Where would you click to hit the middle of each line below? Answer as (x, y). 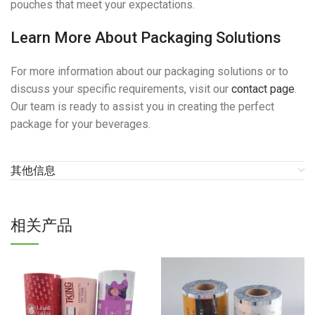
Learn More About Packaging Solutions (146, 38)
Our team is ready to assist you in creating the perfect (142, 107)
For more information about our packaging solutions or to (149, 72)
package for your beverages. (81, 124)
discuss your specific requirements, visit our (121, 89)
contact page (263, 89)
